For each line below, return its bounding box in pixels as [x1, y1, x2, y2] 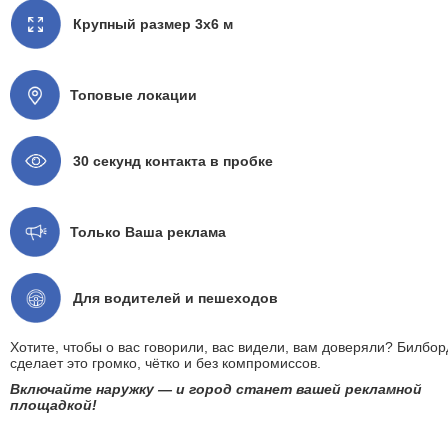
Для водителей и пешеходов [73, 290, 278, 307]
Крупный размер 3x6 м [73, 16, 233, 33]
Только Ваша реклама [70, 224, 226, 241]
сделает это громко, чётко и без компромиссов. [10, 355, 321, 372]
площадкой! [10, 397, 101, 414]
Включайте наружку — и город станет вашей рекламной [10, 381, 422, 398]
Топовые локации [70, 87, 197, 104]
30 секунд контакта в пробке [73, 153, 273, 170]
